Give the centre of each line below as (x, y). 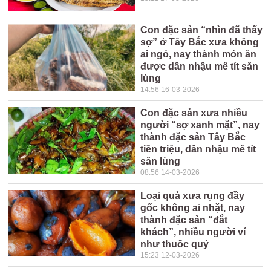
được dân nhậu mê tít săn (200, 66)
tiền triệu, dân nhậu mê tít (198, 149)
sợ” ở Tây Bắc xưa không (200, 42)
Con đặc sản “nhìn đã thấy (202, 30)
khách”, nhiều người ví (193, 232)
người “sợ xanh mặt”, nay (200, 125)
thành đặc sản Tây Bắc (193, 137)
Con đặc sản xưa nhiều (194, 113)
